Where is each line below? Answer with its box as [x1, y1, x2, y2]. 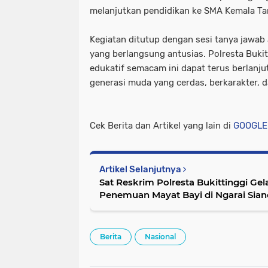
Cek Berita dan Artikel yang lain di [90, 120, 233, 131]
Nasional [145, 232, 176, 241]
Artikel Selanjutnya [99, 163, 183, 175]
